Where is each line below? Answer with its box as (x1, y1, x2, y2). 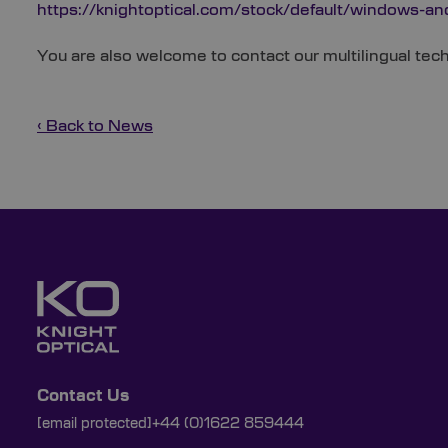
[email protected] (37, 416, 152, 431)
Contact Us (37, 387, 129, 404)
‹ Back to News (37, 117, 153, 134)
